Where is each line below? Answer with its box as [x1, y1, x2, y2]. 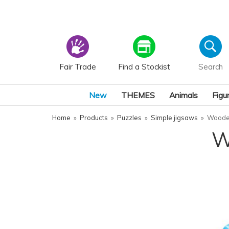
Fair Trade [59, 62, 96, 72]
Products [80, 113, 108, 122]
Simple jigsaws [151, 113, 198, 122]
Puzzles [117, 113, 142, 122]
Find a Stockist [118, 62, 170, 72]
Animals [169, 90, 198, 100]
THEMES [121, 90, 155, 100]
